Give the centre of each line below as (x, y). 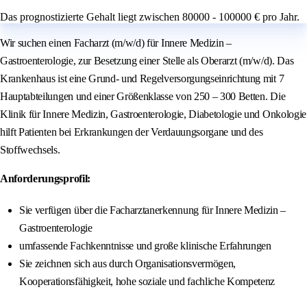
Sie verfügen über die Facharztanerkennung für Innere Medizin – (153, 210)
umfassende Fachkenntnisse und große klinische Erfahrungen (145, 246)
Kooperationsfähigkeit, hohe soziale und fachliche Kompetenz (147, 282)
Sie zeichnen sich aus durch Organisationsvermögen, (127, 264)
